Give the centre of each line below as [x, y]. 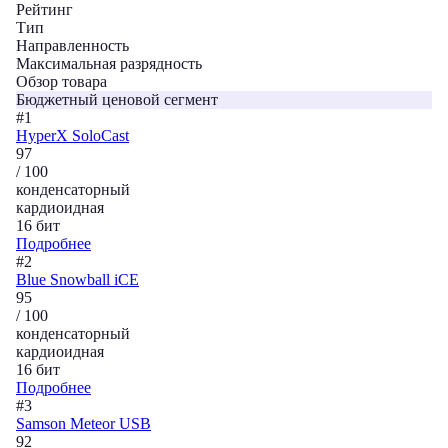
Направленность [72, 45]
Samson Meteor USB [83, 423]
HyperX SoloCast [72, 135]
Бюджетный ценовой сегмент [117, 99]
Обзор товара [61, 81]
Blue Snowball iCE [77, 279]
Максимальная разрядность [109, 63]
